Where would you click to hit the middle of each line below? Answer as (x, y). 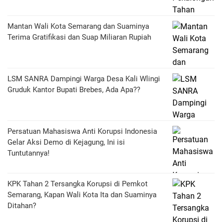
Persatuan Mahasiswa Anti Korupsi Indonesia (82, 131)
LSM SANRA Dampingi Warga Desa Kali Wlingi (84, 79)
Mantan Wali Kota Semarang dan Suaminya (78, 26)
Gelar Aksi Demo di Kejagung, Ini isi (66, 142)
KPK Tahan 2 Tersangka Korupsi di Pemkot (78, 184)
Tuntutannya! (28, 153)
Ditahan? (22, 205)
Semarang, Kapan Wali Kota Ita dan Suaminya (82, 194)
